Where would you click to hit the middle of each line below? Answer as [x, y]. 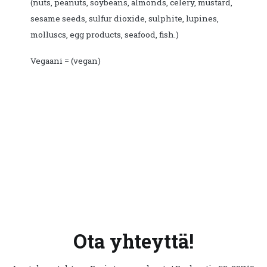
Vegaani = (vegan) [66, 61]
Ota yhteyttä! [133, 241]
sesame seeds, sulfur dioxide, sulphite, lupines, [125, 19]
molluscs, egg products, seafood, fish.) [105, 35]
